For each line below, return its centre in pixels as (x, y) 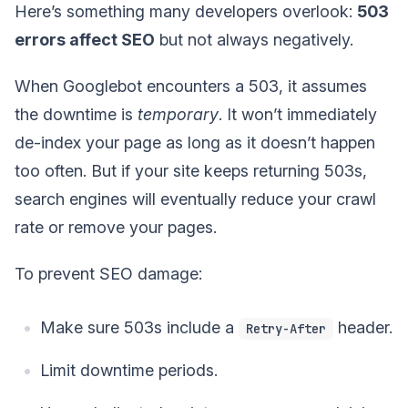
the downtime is (76, 114)
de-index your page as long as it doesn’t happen (195, 142)
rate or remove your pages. (116, 227)
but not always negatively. (254, 39)
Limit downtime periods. (129, 370)
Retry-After (286, 328)
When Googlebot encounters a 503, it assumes (191, 86)
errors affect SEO (85, 39)
